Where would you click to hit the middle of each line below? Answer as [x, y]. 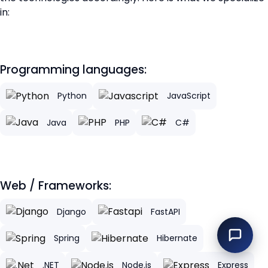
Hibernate [177, 238]
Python [72, 96]
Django [71, 211]
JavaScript [189, 96]
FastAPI [165, 211]
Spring [67, 238]
